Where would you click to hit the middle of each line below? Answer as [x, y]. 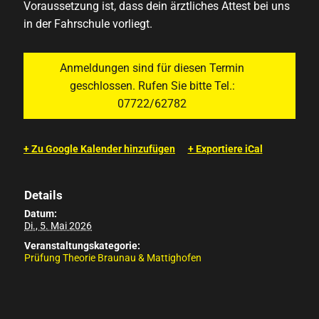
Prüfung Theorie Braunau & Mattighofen [113, 257]
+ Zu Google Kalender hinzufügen [99, 149]
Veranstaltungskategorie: [82, 245]
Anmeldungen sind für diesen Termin [152, 68]
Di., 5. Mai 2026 [58, 225]
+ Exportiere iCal [225, 149]
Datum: [41, 213]
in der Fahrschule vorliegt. [88, 24]
